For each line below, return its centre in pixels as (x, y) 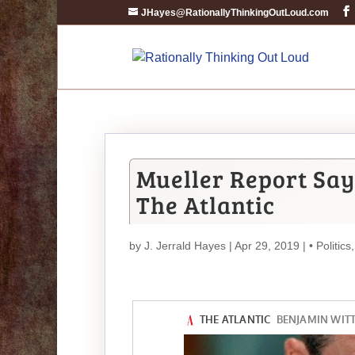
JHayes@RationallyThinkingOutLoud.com (235, 13)
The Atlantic (206, 204)
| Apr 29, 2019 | (267, 246)
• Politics (330, 246)
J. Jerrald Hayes (185, 246)
